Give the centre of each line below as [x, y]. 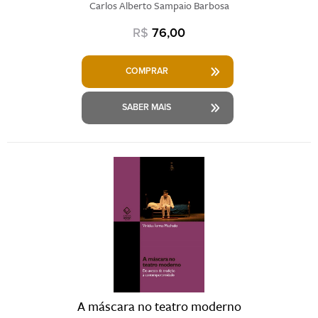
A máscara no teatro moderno [159, 306]
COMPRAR [147, 71]
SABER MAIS [147, 107]
